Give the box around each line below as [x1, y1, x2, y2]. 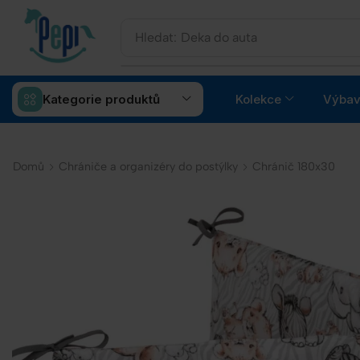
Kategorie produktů [42, 92, 160, 108]
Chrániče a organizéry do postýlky [59, 159, 238, 174]
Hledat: [135, 30, 178, 46]
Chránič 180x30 [252, 159, 335, 174]
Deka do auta [181, 30, 258, 46]
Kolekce [235, 92, 281, 108]
